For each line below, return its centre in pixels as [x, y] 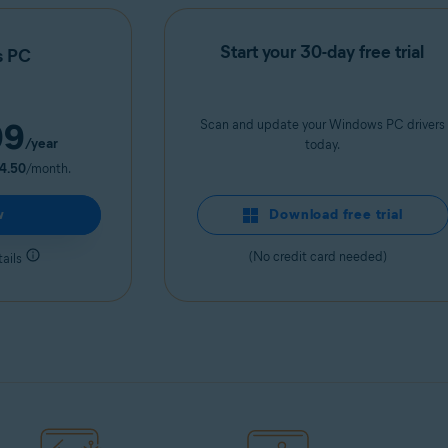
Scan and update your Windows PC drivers [322, 124]
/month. [48, 168]
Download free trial [336, 214]
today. [322, 144]
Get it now [65, 417]
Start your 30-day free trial [322, 52]
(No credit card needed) [322, 256]
